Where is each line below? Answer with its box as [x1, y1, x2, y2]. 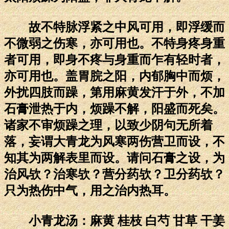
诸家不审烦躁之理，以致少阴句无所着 [4, 118, 213, 132]
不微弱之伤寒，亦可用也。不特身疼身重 [4, 36, 225, 50]
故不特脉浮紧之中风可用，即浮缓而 [4, 20, 225, 34]
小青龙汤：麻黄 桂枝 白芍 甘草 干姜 [4, 214, 225, 227]
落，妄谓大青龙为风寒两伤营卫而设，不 [4, 134, 225, 148]
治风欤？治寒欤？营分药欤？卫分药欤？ [4, 167, 225, 181]
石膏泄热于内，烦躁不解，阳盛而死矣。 [4, 102, 225, 116]
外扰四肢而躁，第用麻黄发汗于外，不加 [4, 85, 225, 99]
